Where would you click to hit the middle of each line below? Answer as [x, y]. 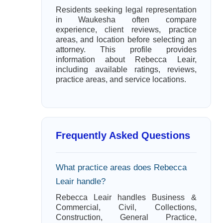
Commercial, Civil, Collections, [126, 207]
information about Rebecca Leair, [126, 59]
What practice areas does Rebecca [121, 167]
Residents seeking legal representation [126, 10]
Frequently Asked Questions [123, 135]
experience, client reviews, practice [126, 30]
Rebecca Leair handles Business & [126, 197]
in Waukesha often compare [126, 20]
